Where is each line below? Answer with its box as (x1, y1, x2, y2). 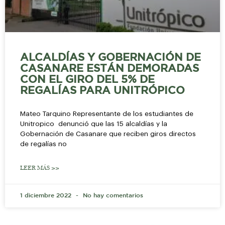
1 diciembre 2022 (20, 192, 73, 198)
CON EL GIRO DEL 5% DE (20, 75, 155, 84)
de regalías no (20, 140, 67, 147)
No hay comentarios (81, 192, 143, 198)
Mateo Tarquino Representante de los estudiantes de (20, 110, 193, 117)
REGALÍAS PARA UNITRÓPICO (20, 86, 185, 95)
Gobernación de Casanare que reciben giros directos (20, 130, 196, 137)
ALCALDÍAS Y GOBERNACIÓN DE (20, 53, 201, 62)
